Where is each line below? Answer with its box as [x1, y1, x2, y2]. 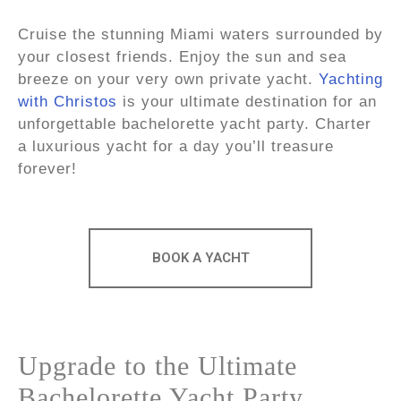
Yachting [319, 70, 383, 88]
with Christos [18, 92, 117, 110]
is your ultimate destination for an [117, 92, 377, 110]
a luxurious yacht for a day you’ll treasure [18, 137, 334, 155]
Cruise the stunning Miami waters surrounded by [18, 25, 383, 43]
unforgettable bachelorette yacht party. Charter [18, 115, 371, 132]
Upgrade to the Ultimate [18, 351, 297, 380]
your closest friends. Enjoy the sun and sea [18, 47, 346, 65]
